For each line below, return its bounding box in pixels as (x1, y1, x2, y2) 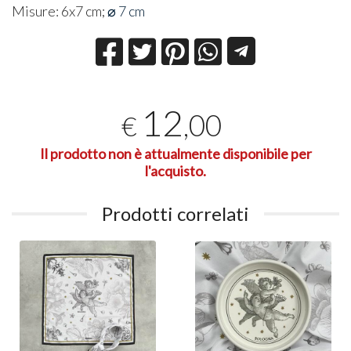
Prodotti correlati (102, 202, 249, 226)
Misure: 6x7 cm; (12, 2, 108, 20)
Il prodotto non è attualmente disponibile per (39, 145, 312, 163)
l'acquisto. (145, 162, 206, 180)
